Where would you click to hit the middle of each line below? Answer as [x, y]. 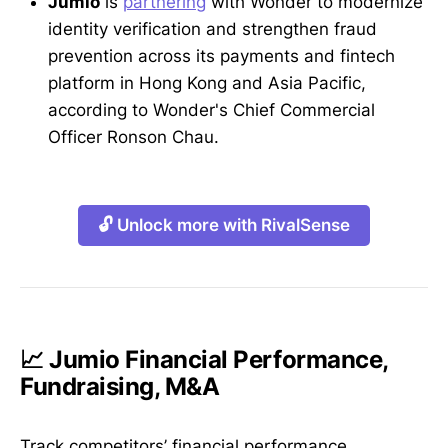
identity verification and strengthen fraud [212, 28]
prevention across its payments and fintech [221, 55]
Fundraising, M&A [120, 386]
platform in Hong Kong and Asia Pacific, [207, 82]
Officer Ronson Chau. [133, 136]
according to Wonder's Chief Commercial [211, 109]
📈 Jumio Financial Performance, [204, 359]
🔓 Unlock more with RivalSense [224, 224]
